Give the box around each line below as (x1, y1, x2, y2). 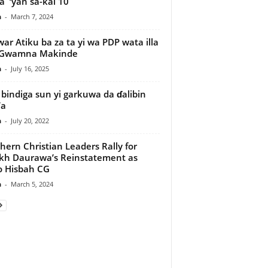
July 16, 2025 (10, 63, 49, 73)
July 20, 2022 (10, 115, 49, 125)
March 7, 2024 (10, 11, 53, 21)
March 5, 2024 (10, 179, 53, 188)
